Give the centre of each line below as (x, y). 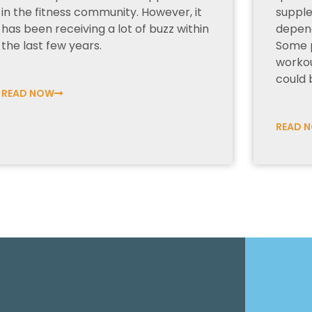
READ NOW (28, 94)
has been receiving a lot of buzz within (106, 29)
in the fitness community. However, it (102, 13)
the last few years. (52, 46)
